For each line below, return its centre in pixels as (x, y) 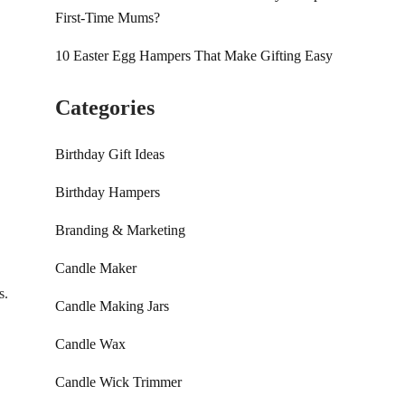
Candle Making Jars (112, 306)
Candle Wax (90, 344)
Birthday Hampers (108, 192)
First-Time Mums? (108, 18)
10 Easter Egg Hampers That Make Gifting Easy (194, 56)
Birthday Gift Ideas (110, 154)
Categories (105, 108)
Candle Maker (96, 268)
